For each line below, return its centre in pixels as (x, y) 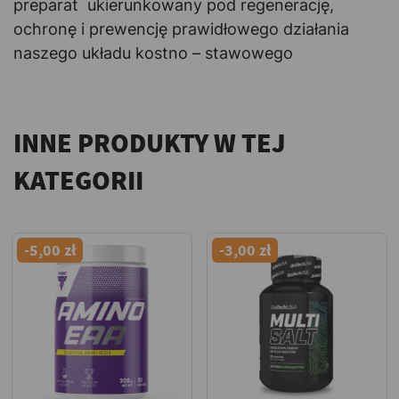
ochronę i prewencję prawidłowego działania (181, 28)
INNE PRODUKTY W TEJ (150, 142)
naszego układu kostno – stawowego (153, 53)
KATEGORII (78, 179)
